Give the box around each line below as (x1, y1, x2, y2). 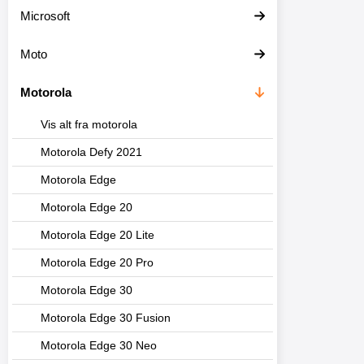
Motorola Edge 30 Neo (41, 340, 157, 352)
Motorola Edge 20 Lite (41, 229, 154, 241)
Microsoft (20, 9, 70, 23)
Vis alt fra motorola (41, 119, 137, 131)
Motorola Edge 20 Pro (41, 257, 154, 269)
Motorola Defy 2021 (41, 146, 142, 158)
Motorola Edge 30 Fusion (41, 312, 171, 324)
